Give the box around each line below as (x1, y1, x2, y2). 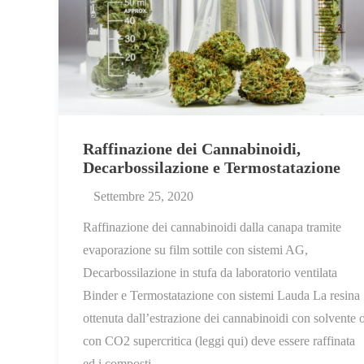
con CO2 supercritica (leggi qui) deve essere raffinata (83, 334, 355, 349)
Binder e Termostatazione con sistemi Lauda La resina (83, 288, 360, 303)
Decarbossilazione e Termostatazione (83, 158, 340, 177)
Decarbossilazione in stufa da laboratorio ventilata (83, 266, 337, 280)
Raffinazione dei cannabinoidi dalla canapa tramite (83, 220, 341, 235)
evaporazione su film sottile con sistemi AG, (83, 243, 308, 258)
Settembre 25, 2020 (93, 189, 193, 204)
